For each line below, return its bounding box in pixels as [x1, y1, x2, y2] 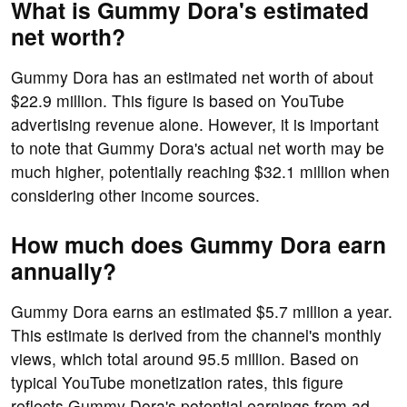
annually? [11, 254, 116, 288]
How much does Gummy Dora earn [11, 228, 386, 262]
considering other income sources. [11, 184, 260, 207]
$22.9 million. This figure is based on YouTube [11, 89, 344, 113]
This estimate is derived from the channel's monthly [11, 323, 382, 347]
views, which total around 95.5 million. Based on [11, 347, 359, 371]
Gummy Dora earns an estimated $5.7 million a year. [11, 300, 392, 323]
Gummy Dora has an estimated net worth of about [11, 65, 373, 89]
